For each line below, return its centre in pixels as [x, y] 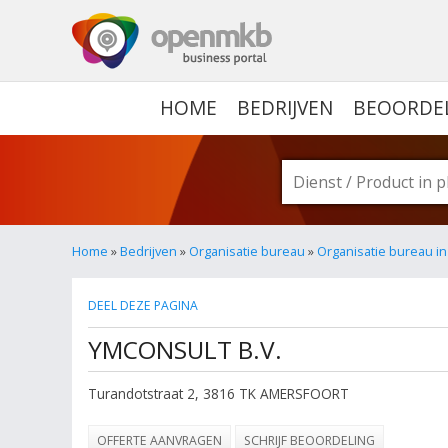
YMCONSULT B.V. [185, 349]
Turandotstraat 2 [141, 393]
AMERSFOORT [304, 393]
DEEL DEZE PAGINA [143, 305]
